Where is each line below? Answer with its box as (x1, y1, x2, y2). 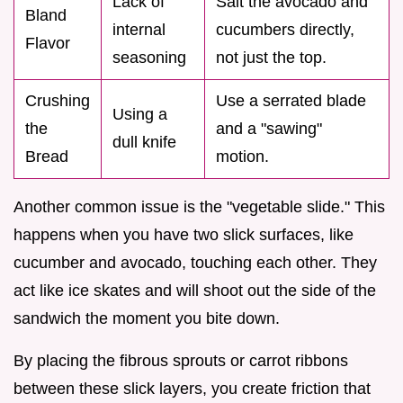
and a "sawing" (216, 120, 322, 139)
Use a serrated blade (216, 92, 366, 111)
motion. (216, 148, 269, 166)
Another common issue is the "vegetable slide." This (13, 198, 385, 217)
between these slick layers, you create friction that (13, 380, 371, 399)
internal (112, 21, 166, 40)
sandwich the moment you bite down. (13, 309, 280, 328)
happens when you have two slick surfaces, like (13, 226, 354, 245)
